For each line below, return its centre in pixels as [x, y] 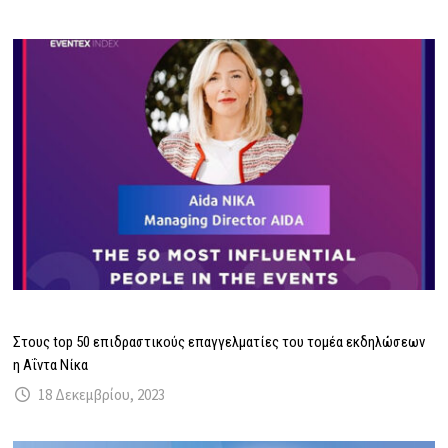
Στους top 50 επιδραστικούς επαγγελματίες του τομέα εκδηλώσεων [219, 341]
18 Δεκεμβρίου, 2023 [102, 394]
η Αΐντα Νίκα [51, 364]
